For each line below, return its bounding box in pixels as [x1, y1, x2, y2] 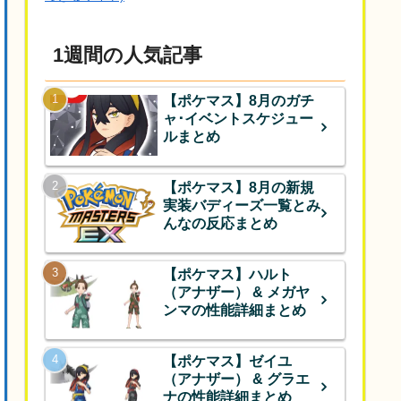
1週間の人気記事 [52, 43, 202, 66]
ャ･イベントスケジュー [163, 111, 313, 127]
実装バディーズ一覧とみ [163, 198, 320, 214]
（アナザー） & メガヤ [163, 284, 310, 300]
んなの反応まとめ [163, 216, 277, 232]
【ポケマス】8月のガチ [163, 93, 314, 109]
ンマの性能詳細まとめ [163, 302, 306, 318]
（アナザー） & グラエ [163, 371, 310, 387]
